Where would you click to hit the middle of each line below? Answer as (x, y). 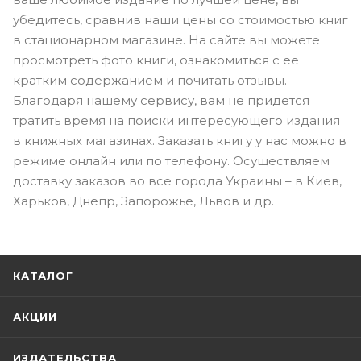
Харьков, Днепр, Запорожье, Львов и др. (143, 201)
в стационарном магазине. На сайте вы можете (166, 40)
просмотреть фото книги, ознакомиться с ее (156, 60)
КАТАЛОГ (43, 276)
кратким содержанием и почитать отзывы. (150, 81)
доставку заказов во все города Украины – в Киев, (177, 181)
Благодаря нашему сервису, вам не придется (161, 101)
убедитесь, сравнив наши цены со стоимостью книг (180, 20)
